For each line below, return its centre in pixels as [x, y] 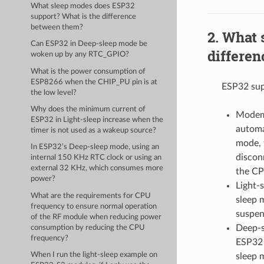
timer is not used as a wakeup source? [94, 130]
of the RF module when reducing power [96, 217]
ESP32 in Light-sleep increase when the [97, 120]
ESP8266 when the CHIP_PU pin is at [94, 82]
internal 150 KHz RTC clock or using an [96, 158]
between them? [57, 27]
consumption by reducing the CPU [88, 227]
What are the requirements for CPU [91, 196]
